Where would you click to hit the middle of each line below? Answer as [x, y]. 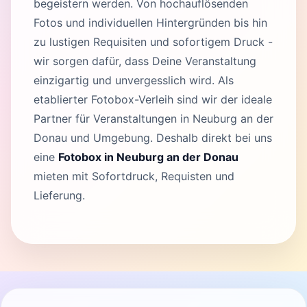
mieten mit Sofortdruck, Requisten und [134, 176]
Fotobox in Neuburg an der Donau [148, 157]
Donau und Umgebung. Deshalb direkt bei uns [153, 137]
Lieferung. [59, 195]
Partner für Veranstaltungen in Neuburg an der [153, 118]
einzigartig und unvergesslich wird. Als [134, 80]
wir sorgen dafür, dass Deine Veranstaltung [145, 61]
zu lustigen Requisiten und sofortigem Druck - [153, 41]
